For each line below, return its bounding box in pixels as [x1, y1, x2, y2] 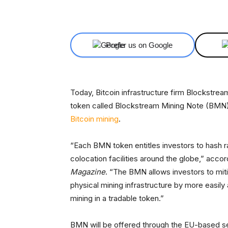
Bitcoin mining [70, 114, 119, 124]
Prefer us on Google [106, 41, 173, 49]
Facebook [157, 4, 185, 11]
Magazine [70, 167, 105, 177]
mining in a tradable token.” [70, 193, 164, 203]
